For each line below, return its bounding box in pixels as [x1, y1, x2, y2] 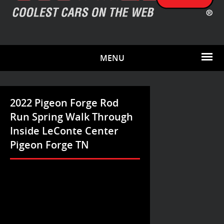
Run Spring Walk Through [10, 110, 133, 123]
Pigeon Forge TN [10, 138, 89, 151]
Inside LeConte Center [10, 124, 118, 137]
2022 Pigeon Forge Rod [10, 96, 118, 109]
